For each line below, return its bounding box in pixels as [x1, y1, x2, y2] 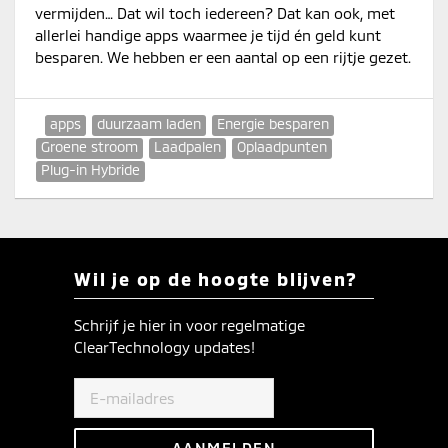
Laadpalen [154, 138, 221, 156]
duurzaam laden [97, 115, 201, 133]
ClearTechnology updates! [74, 338, 255, 357]
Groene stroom [41, 138, 138, 156]
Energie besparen [217, 115, 329, 133]
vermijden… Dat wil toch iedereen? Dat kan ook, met [35, 4, 395, 23]
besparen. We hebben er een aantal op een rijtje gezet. [35, 48, 411, 67]
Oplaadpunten [237, 138, 327, 156]
